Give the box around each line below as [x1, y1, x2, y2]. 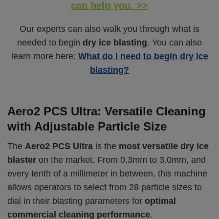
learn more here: [11, 51, 78, 61]
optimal [145, 196, 176, 206]
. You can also [147, 37, 202, 47]
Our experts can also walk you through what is [20, 23, 199, 34]
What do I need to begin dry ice [78, 51, 208, 61]
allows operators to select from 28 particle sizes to [7, 182, 202, 192]
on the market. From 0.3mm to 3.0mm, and [36, 154, 206, 165]
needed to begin [17, 37, 83, 47]
